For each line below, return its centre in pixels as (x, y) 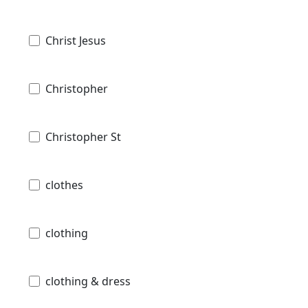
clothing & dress (88, 281)
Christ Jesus (76, 40)
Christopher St (83, 136)
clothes (64, 185)
